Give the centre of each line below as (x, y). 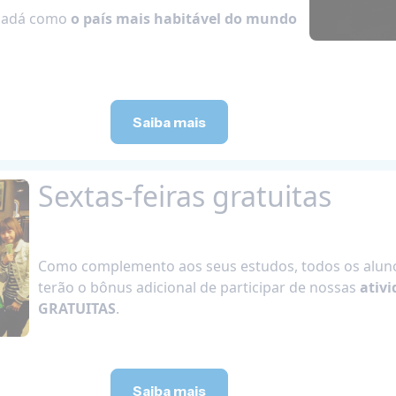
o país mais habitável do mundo (184, 18)
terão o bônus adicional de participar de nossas (198, 287)
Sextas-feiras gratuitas (184, 195)
